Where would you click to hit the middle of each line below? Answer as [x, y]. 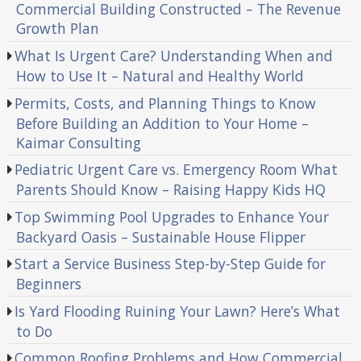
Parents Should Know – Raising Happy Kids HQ [170, 190]
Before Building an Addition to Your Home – [162, 123]
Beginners [48, 284]
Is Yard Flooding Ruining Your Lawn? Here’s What [178, 311]
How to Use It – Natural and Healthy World [160, 76]
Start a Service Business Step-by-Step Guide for [170, 264]
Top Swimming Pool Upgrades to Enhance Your [172, 216]
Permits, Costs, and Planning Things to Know [166, 103]
